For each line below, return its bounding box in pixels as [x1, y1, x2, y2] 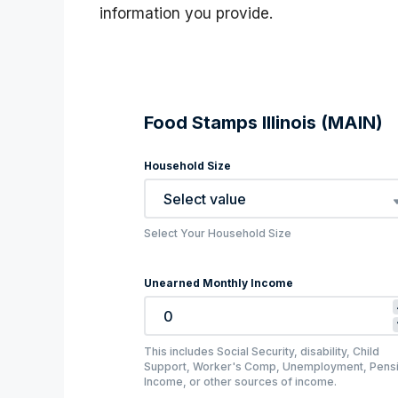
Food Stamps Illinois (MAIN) [144, 112, 383, 134]
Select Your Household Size [144, 227, 291, 241]
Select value [163, 189, 246, 208]
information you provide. [99, 4, 273, 23]
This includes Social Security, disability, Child [144, 345, 379, 359]
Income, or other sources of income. [144, 375, 337, 389]
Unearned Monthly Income [144, 276, 293, 291]
